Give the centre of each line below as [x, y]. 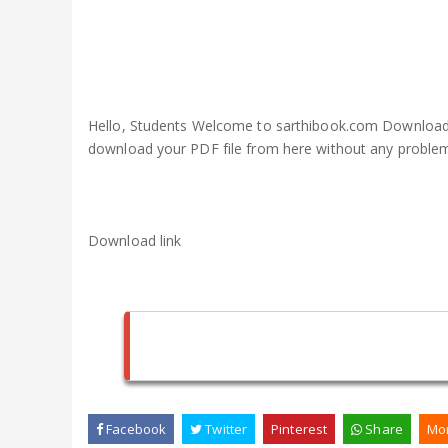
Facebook [135, 429]
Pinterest [299, 429]
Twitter [225, 429]
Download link [137, 240]
